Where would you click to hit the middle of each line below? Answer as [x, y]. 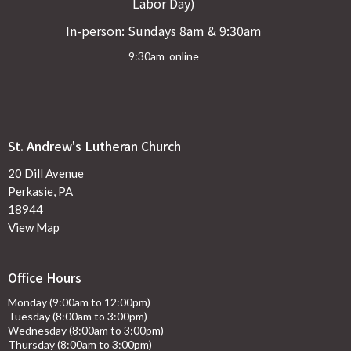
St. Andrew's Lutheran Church [94, 146]
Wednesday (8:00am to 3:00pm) [86, 331]
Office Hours [45, 277]
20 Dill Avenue [46, 173]
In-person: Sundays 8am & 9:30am [164, 31]
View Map [34, 227]
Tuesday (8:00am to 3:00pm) [78, 317]
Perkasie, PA [40, 191]
